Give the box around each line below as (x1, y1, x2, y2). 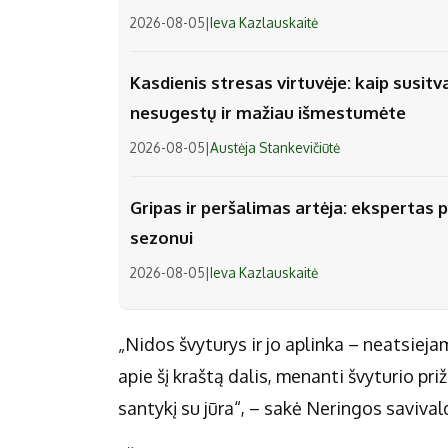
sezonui (130, 227, 193, 249)
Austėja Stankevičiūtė (210, 139, 340, 157)
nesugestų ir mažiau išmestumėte (130, 102, 406, 124)
